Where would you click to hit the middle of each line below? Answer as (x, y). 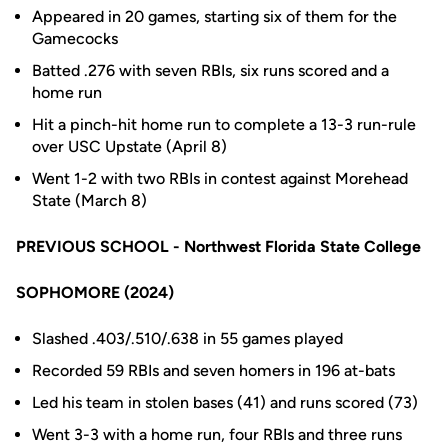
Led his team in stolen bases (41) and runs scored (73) (225, 402)
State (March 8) (89, 200)
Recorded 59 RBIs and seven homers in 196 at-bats (215, 370)
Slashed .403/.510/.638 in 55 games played (187, 338)
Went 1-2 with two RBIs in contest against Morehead (220, 178)
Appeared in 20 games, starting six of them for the (214, 16)
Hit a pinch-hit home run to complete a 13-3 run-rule (224, 124)
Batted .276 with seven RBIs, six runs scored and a (210, 70)
